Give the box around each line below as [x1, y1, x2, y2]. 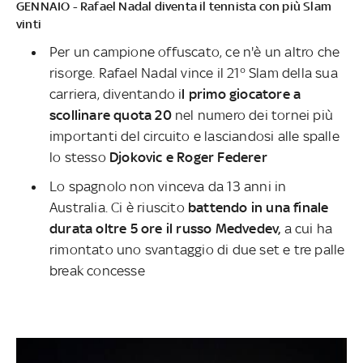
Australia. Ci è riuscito [49, 199, 188, 216]
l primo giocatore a [181, 85, 301, 102]
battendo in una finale [188, 199, 329, 216]
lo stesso [49, 148, 109, 165]
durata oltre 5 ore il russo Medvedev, [49, 220, 281, 237]
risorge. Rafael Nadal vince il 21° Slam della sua [49, 64, 338, 81]
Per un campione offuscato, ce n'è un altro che [49, 43, 340, 60]
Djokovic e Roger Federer [109, 148, 267, 165]
